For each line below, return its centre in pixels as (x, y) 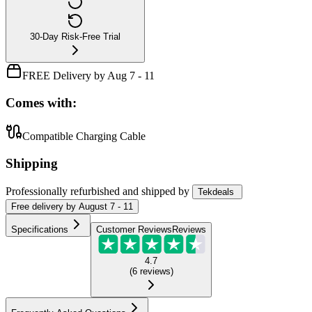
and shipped (149, 191)
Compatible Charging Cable (84, 136)
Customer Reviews (134, 229)
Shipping (32, 163)
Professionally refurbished (63, 191)
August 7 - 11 (106, 206)
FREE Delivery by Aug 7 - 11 (88, 75)
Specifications (40, 229)
